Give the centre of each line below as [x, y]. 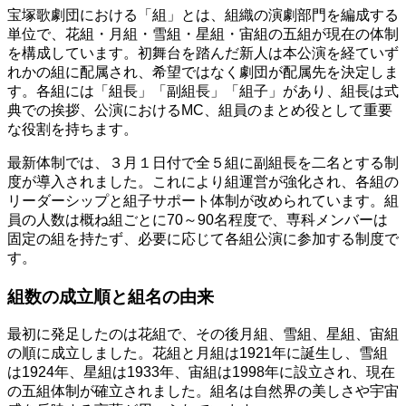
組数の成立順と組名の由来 [111, 296]
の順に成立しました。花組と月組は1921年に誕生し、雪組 [198, 353]
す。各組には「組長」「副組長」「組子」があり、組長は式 [203, 91]
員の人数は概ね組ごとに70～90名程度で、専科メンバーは [198, 220]
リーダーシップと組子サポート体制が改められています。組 [203, 201]
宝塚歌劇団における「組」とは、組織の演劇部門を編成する [203, 15]
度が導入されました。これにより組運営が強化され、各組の [203, 182]
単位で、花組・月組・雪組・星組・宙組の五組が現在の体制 [203, 34]
